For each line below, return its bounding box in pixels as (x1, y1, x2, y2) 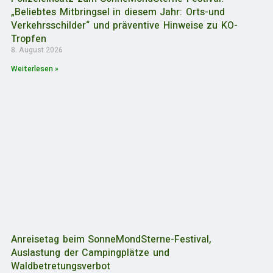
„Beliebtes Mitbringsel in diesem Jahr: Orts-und (11, 4, 225, 19)
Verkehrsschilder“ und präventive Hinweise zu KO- (11, 18, 238, 33)
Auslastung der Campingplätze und (11, 245, 169, 260)
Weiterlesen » (11, 64, 58, 73)
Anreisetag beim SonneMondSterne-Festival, (11, 232, 212, 247)
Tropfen (11, 31, 46, 46)
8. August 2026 (11, 44, 63, 55)
